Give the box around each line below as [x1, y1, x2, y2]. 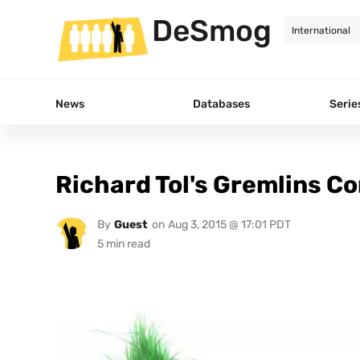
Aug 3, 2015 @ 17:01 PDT [167, 217, 291, 231]
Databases [193, 96, 250, 111]
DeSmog [152, 13, 272, 48]
